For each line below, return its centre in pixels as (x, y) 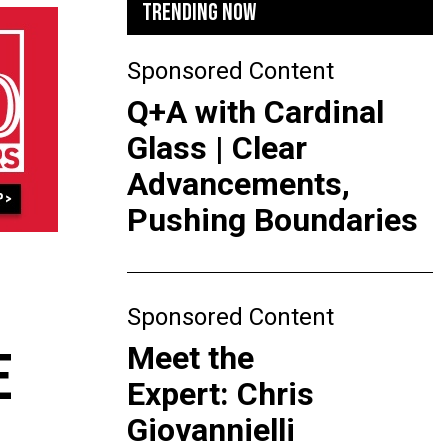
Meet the (190, 358)
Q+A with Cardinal (255, 112)
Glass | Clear (217, 148)
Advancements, (238, 184)
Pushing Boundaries (272, 220)
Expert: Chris (220, 394)
